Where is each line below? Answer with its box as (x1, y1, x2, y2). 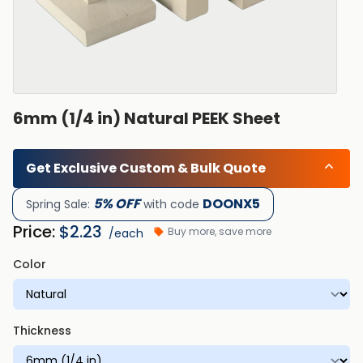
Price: (13, 220, 55, 243)
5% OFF (93, 194, 140, 213)
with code (140, 196, 203, 212)
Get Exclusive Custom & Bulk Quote (26, 159, 266, 177)
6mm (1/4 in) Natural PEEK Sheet (13, 107, 280, 130)
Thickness (13, 322, 71, 339)
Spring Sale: (26, 196, 93, 212)
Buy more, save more (168, 224, 271, 238)
